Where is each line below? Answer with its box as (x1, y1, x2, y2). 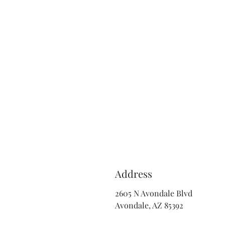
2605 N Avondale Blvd (115, 188, 192, 198)
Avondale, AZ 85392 (115, 200, 183, 210)
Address (115, 167, 152, 180)
